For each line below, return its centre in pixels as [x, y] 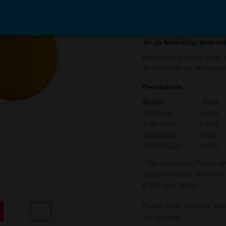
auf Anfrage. [161, 217]
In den [169, 13]
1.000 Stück [160, 125]
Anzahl [153, 102]
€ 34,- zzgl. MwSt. [171, 186]
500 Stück [157, 114]
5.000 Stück [160, 136]
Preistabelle [162, 87]
